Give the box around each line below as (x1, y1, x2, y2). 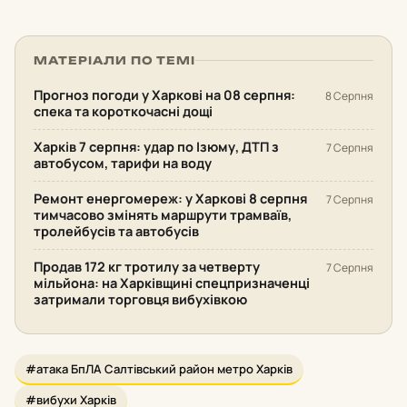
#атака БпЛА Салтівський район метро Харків (25, 360, 293, 377)
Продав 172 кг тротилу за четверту (34, 257, 260, 275)
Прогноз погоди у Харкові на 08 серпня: (34, 85, 295, 104)
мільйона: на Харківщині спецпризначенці (34, 273, 310, 292)
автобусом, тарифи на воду (34, 154, 212, 172)
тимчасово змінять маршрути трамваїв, (34, 205, 292, 223)
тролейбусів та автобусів (34, 222, 199, 240)
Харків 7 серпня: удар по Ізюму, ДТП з (34, 137, 279, 155)
